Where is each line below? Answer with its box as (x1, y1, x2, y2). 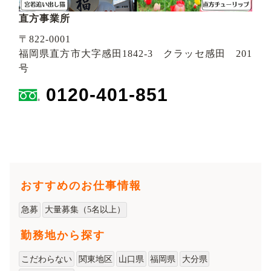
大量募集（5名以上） (44, 205, 125, 215)
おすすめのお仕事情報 (21, 180, 142, 192)
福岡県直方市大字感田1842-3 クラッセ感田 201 (19, 48, 252, 59)
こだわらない (21, 254, 73, 264)
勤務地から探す (21, 229, 105, 241)
